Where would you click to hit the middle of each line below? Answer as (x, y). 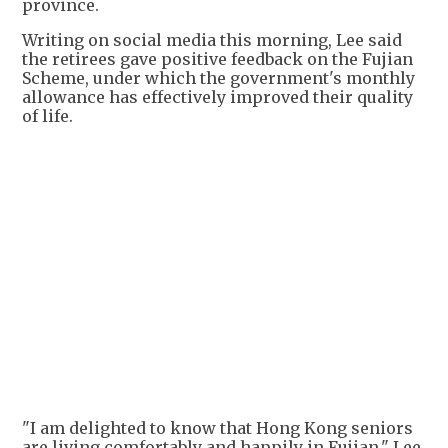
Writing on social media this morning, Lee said (212, 40)
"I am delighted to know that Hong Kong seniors (217, 428)
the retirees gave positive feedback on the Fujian (217, 59)
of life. (49, 116)
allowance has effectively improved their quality (217, 97)
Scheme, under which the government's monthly (218, 78)
